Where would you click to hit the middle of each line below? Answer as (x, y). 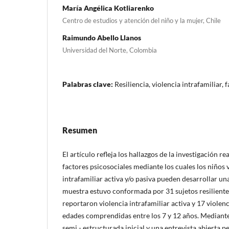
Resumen (80, 130)
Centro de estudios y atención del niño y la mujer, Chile (142, 20)
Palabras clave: (88, 84)
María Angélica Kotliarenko (108, 8)
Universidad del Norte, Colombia (110, 50)
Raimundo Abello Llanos (102, 37)
